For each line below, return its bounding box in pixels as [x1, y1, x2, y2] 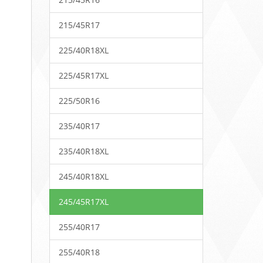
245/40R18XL [58, 171, 109, 182]
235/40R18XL [58, 146, 109, 157]
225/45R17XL [58, 70, 109, 81]
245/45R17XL [58, 196, 109, 207]
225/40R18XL [58, 45, 109, 56]
